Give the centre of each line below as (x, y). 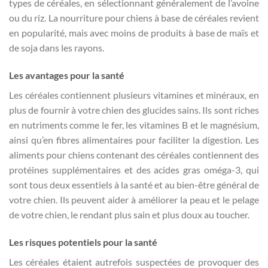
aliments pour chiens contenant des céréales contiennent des (134, 155)
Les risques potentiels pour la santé (83, 242)
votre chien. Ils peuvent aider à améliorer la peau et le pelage (134, 200)
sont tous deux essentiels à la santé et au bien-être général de (134, 185)
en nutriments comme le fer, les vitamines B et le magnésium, (134, 125)
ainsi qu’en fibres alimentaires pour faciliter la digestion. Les (134, 140)
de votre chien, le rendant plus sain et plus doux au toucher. (129, 215)
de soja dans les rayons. (57, 48)
